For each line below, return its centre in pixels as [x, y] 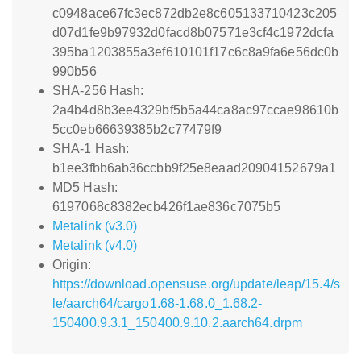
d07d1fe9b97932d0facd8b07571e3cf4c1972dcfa [193, 33]
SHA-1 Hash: [91, 149]
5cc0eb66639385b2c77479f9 [137, 129]
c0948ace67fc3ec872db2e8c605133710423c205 [195, 13]
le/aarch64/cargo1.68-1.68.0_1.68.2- [158, 303]
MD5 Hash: [85, 187]
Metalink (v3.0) [95, 226]
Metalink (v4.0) [95, 245]
